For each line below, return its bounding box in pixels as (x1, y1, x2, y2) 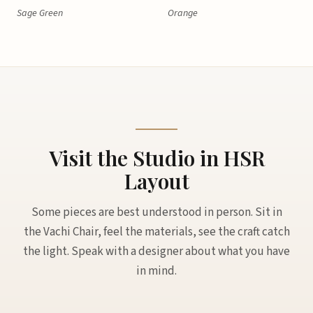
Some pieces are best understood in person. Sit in (31, 204, 282, 221)
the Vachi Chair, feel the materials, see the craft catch (23, 224, 290, 240)
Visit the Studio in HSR (48, 144, 265, 172)
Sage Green (17, 6, 63, 20)
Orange (168, 6, 198, 20)
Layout (124, 167, 189, 195)
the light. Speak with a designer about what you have (23, 243, 290, 260)
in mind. (136, 263, 177, 279)
